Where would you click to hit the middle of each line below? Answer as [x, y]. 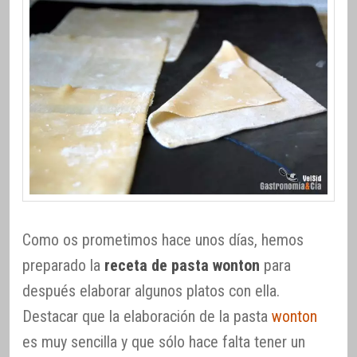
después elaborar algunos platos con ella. [151, 291]
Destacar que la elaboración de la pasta [147, 317]
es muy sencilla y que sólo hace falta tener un [164, 342]
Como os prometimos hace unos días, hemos [163, 240]
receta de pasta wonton [182, 266]
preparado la [63, 266]
